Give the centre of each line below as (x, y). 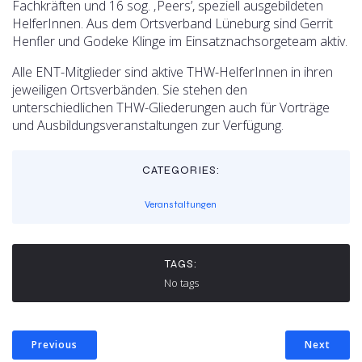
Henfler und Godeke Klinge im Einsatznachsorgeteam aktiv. (180, 41)
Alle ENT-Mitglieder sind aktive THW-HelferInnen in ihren (173, 72)
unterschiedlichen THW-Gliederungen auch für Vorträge (171, 107)
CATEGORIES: (181, 170)
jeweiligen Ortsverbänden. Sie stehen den (130, 90)
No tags (181, 283)
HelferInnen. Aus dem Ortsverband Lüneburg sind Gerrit (173, 23)
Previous (55, 345)
